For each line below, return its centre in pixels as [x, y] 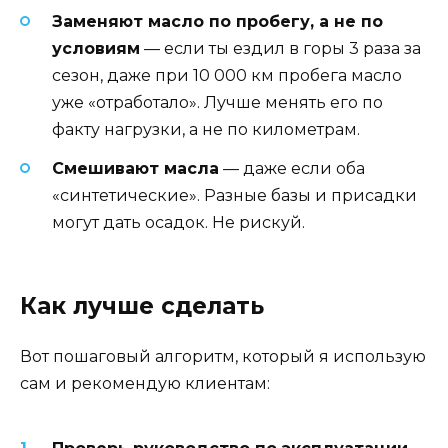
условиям [96, 49]
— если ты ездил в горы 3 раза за [280, 49]
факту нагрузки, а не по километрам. [206, 130]
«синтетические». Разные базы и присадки [234, 195]
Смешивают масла [135, 168]
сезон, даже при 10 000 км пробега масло [227, 76]
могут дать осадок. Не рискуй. [178, 222]
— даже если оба [292, 168]
